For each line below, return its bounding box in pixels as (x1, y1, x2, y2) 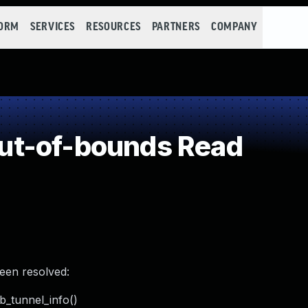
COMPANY (210, 21, 258, 33)
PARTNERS (151, 21, 200, 33)
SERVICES (30, 21, 76, 33)
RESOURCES (86, 21, 141, 33)
